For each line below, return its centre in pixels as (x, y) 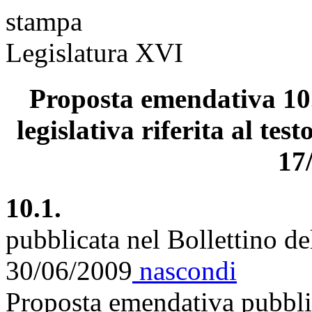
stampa (44, 21)
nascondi (185, 270)
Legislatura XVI (94, 53)
